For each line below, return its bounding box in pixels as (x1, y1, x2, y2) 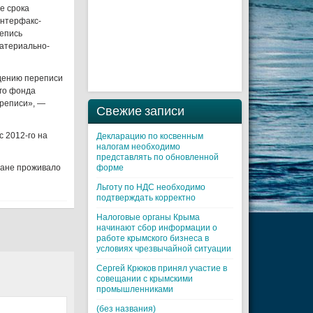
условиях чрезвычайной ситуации (96, 244, 231, 254)
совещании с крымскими (96, 274, 193, 284)
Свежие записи (96, 103, 184, 119)
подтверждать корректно (96, 193, 196, 203)
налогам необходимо (96, 142, 180, 152)
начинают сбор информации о (96, 223, 217, 233)
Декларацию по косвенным (96, 131, 203, 141)
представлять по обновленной (96, 152, 219, 162)
